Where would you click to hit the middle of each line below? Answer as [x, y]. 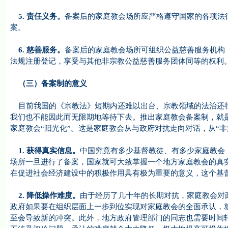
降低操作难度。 [53, 195]
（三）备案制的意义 [48, 83]
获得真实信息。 [53, 151]
